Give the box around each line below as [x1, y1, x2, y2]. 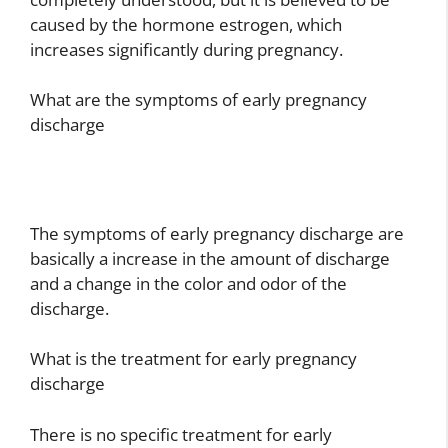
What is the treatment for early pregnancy [30, 347, 357, 370]
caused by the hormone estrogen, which [30, 12, 342, 36]
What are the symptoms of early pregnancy [30, 88, 367, 111]
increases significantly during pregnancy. [30, 37, 343, 61]
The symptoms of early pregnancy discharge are [30, 221, 404, 245]
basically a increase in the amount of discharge [30, 246, 390, 270]
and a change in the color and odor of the [30, 271, 347, 295]
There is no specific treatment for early [30, 422, 332, 446]
